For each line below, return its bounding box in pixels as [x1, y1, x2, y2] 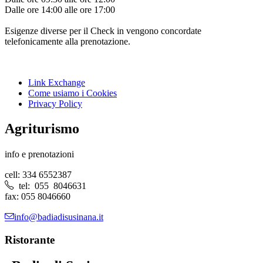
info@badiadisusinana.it [14, 211, 103, 221]
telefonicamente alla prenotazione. [5, 36, 130, 47]
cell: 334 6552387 [5, 170, 72, 180]
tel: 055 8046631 [14, 180, 86, 190]
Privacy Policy [28, 99, 82, 109]
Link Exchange [28, 77, 85, 88]
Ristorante [5, 233, 55, 246]
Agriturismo [5, 121, 79, 137]
